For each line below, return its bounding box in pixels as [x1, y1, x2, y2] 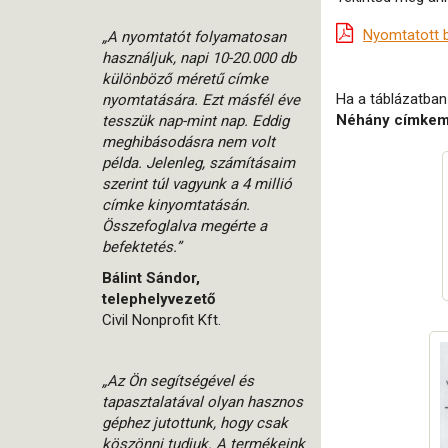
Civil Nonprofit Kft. [102, 311, 221, 329]
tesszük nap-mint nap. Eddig [102, 112, 289, 130]
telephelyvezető [102, 290, 215, 308]
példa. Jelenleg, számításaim [102, 154, 295, 172]
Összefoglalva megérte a [102, 217, 267, 235]
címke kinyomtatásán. [102, 196, 250, 214]
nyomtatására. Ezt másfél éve [102, 91, 300, 109]
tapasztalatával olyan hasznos [102, 393, 303, 411]
